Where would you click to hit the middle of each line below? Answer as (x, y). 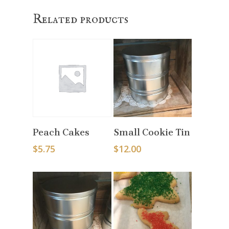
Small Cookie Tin (152, 133)
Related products (81, 19)
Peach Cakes (61, 133)
